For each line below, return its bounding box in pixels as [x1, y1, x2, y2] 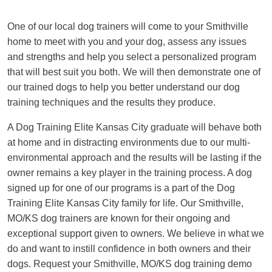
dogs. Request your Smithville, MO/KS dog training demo [7, 258, 252, 269]
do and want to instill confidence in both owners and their [7, 243, 251, 254]
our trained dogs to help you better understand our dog [7, 81, 240, 92]
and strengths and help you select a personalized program [7, 51, 256, 62]
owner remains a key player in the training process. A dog [7, 167, 252, 178]
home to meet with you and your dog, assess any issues [7, 36, 246, 47]
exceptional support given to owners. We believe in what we [7, 228, 264, 239]
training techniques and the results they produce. [7, 97, 216, 107]
